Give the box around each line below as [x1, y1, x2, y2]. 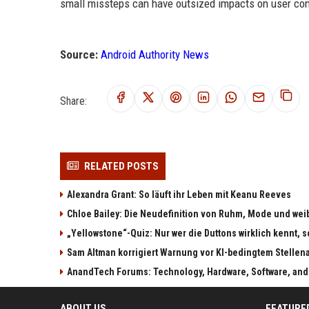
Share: [60, 94, 87, 108]
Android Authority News [101, 47, 209, 61]
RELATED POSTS [84, 159, 159, 172]
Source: [60, 47, 98, 61]
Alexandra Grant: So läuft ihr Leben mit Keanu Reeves [67, 188, 291, 200]
